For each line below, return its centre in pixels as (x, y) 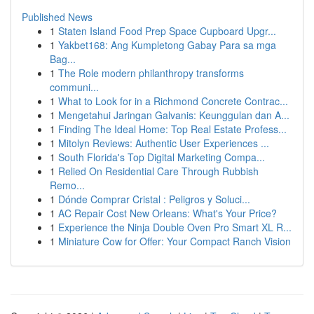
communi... (74, 87)
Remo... (67, 185)
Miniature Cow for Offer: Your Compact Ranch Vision (175, 241)
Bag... (63, 59)
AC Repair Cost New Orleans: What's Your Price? (168, 213)
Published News (57, 17)
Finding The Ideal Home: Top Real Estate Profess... (172, 129)
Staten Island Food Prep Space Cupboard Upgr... (167, 31)
